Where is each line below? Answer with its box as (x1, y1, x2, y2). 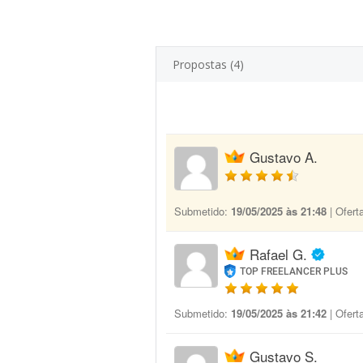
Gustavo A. (250, 147, 318, 167)
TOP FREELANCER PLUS (240, 266, 348, 277)
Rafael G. (250, 244, 307, 264)
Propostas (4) (173, 57, 244, 72)
